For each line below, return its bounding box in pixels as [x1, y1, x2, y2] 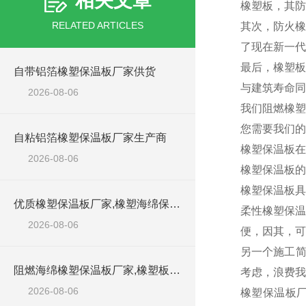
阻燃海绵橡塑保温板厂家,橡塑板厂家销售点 [169, 264, 180, 276]
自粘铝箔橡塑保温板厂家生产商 [14, 132, 167, 143]
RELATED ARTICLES [52, 20, 143, 31]
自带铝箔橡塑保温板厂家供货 [14, 66, 156, 77]
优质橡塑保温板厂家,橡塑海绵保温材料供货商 [169, 198, 180, 210]
